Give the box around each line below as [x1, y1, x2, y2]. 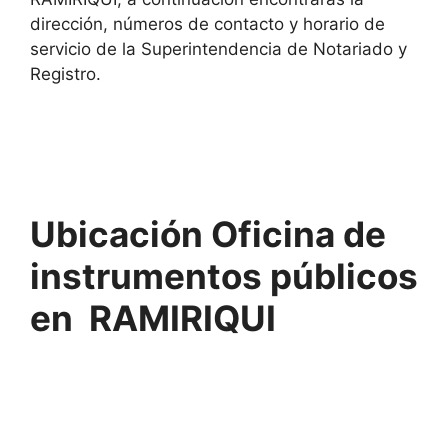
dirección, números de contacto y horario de [30, 14, 385, 34]
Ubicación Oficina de [30, 212, 386, 255]
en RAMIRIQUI [30, 296, 276, 339]
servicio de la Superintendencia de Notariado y [30, 39, 407, 59]
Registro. [30, 64, 101, 84]
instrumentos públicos [30, 254, 418, 297]
